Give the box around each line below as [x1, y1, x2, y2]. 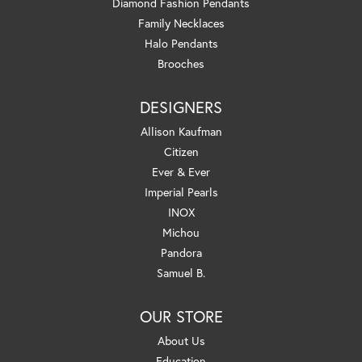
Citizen [163, 143, 199, 159]
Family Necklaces [137, 15, 225, 31]
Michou [162, 224, 200, 240]
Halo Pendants [144, 35, 218, 51]
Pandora [160, 244, 202, 260]
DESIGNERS [140, 95, 222, 118]
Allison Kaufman [140, 123, 222, 139]
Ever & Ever [152, 163, 210, 179]
